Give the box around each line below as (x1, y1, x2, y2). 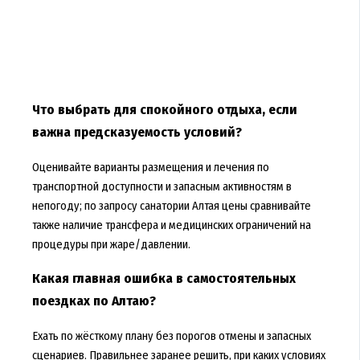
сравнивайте (247, 198, 311, 213)
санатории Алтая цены (139, 198, 247, 213)
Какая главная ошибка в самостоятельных (31, 269, 296, 287)
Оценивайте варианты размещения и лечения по (31, 159, 269, 174)
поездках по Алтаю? (31, 292, 156, 309)
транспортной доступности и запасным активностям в (31, 178, 292, 194)
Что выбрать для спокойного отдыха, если (31, 100, 297, 118)
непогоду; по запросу (31, 198, 140, 213)
